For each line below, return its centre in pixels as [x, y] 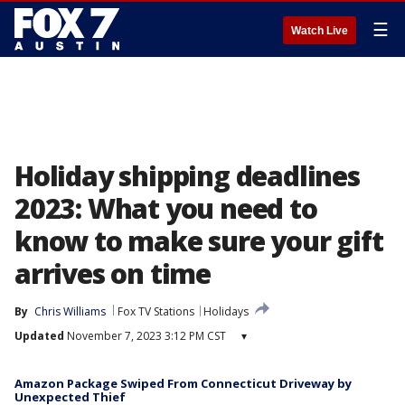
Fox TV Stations [156, 311]
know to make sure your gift [199, 241]
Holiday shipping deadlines [187, 176]
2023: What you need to [166, 208]
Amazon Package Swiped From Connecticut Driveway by [183, 383]
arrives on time [113, 273]
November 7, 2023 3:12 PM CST [145, 336]
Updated [39, 336]
